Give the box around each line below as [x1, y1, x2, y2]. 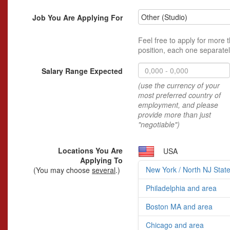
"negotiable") [138, 119, 180, 130]
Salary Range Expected [42, 66, 123, 76]
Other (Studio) [141, 11, 187, 22]
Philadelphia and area [146, 183, 217, 194]
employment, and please [138, 100, 218, 110]
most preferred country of [138, 90, 221, 101]
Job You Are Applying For [32, 12, 123, 23]
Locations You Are [58, 145, 123, 156]
